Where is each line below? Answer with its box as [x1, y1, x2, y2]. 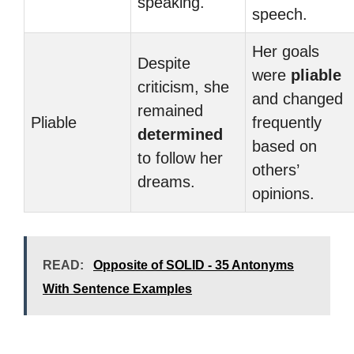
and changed [252, 90, 343, 107]
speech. [252, 6, 307, 23]
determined [137, 126, 223, 143]
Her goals [252, 43, 319, 60]
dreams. [137, 173, 195, 190]
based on [252, 137, 317, 155]
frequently [252, 114, 322, 131]
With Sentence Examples [43, 282, 192, 296]
